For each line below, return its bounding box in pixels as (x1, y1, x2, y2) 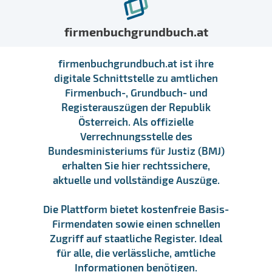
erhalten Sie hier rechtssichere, (62, 158, 210, 171)
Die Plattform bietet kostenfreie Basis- (43, 202, 229, 215)
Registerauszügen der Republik (61, 100, 211, 113)
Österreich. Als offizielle (78, 115, 194, 127)
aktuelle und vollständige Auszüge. (52, 173, 220, 186)
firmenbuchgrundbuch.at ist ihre (58, 56, 214, 69)
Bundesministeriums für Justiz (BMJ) (47, 144, 225, 157)
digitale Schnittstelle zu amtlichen (54, 71, 218, 84)
